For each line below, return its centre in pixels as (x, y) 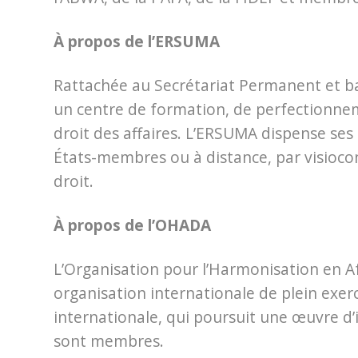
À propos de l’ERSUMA (137, 42)
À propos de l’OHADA (132, 225)
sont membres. (109, 341)
